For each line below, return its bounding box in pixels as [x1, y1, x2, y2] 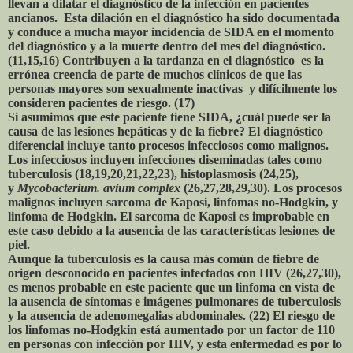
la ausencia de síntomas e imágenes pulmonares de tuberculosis [8, 295, 341, 309]
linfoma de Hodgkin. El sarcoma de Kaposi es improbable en [8, 210, 329, 224]
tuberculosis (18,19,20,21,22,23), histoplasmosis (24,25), [8, 167, 299, 181]
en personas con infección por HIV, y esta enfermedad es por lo [8, 337, 342, 351]
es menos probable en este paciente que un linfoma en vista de [8, 281, 335, 295]
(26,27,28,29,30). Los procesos [180, 181, 342, 195]
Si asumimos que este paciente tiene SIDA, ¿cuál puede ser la [8, 110, 331, 124]
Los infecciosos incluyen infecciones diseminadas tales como [8, 153, 322, 167]
